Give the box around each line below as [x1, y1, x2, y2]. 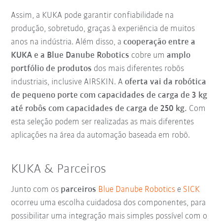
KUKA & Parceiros [11, 163, 107, 177]
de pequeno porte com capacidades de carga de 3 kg [11, 91, 208, 101]
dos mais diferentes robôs [94, 64, 184, 74]
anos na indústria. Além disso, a [11, 37, 122, 47]
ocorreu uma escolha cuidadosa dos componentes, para [11, 198, 206, 208]
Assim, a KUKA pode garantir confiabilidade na [11, 11, 174, 21]
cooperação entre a [121, 37, 196, 47]
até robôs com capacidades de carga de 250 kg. [11, 104, 189, 114]
